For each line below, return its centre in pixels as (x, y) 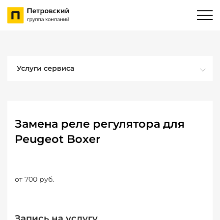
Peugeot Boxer (57, 139)
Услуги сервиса (46, 68)
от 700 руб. (34, 179)
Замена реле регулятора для (100, 124)
